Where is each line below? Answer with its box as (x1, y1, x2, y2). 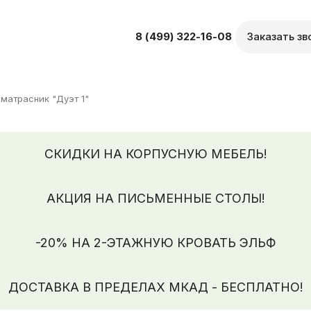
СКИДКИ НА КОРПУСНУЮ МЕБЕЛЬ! (44, 146, 267, 161)
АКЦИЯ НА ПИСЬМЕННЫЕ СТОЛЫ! (46, 190, 265, 205)
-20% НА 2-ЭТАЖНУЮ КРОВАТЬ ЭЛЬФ (35, 235, 276, 250)
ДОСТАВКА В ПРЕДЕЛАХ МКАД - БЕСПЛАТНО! (8, 279, 303, 294)
